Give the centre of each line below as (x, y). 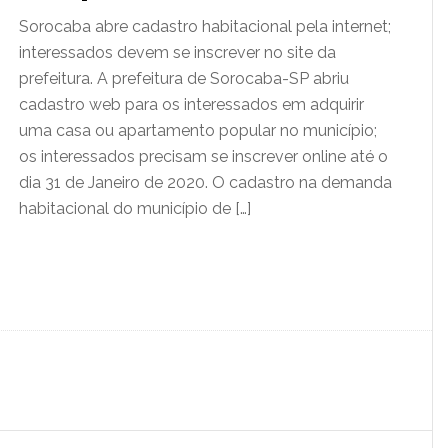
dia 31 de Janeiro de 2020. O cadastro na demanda (205, 182)
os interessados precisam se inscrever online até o (203, 156)
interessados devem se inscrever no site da (177, 52)
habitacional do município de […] (135, 208)
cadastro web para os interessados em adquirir (191, 104)
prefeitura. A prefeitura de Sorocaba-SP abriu (184, 78)
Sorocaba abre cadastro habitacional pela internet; (205, 26)
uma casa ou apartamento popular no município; (198, 130)
